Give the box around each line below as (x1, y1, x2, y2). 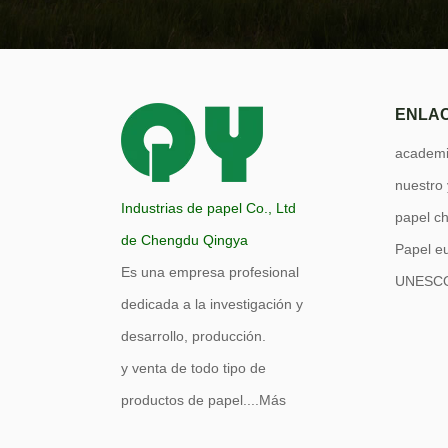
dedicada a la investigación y (120, 296, 303, 313)
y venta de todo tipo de (120, 360, 266, 377)
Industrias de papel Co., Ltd (120, 200, 296, 217)
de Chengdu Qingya (120, 232, 248, 249)
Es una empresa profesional (120, 264, 299, 281)
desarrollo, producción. (120, 328, 266, 345)
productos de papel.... (120, 392, 259, 409)
